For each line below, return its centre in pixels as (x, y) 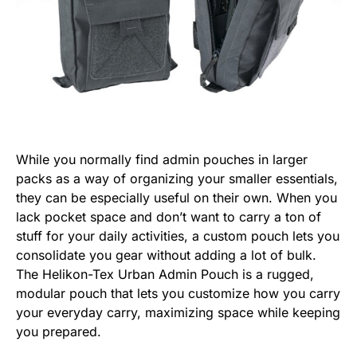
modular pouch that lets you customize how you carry (178, 294)
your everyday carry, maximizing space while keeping (178, 313)
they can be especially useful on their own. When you (177, 198)
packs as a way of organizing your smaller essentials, (177, 179)
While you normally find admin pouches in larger (162, 160)
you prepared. (59, 332)
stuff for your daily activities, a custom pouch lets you (178, 236)
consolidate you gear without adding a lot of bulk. (166, 255)
